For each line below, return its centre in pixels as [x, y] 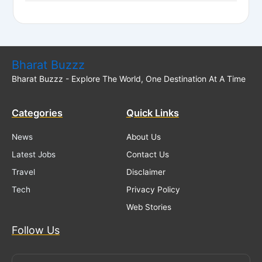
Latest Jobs [34, 154]
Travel [23, 172]
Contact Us [147, 154]
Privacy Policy [153, 189]
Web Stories [149, 207]
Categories [37, 113]
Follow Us [36, 230]
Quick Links [152, 113]
